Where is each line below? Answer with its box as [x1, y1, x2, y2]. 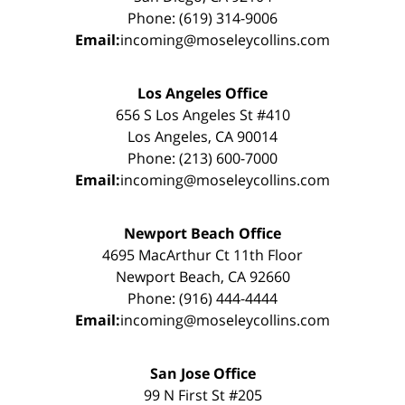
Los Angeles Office [137, 82, 268, 103]
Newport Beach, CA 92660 [115, 266, 290, 287]
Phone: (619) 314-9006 [127, 7, 278, 28]
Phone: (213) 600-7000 [127, 147, 278, 168]
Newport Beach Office [124, 222, 281, 243]
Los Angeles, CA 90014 [127, 126, 278, 146]
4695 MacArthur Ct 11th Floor [102, 244, 303, 265]
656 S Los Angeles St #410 [115, 104, 290, 125]
